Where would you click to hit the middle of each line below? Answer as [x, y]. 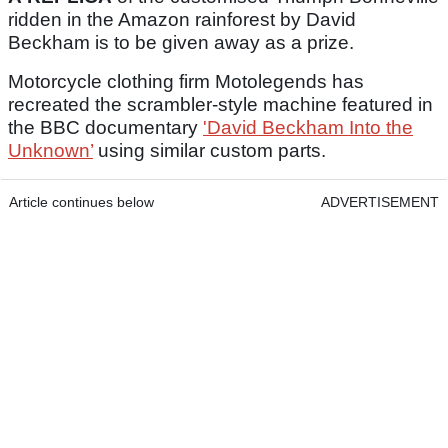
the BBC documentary [105, 127]
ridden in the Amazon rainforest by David [182, 19]
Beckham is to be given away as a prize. [186, 42]
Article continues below [81, 201]
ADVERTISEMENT [380, 201]
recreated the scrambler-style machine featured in [220, 104]
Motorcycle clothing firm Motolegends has [186, 81]
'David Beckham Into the [308, 127]
